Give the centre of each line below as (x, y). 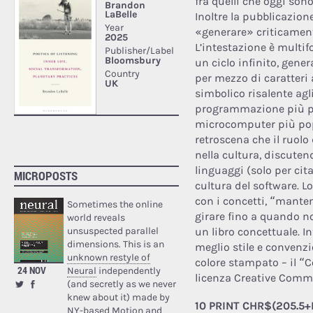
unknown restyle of (108, 257)
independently (128, 270)
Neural (81, 270)
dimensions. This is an (115, 244)
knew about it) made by (118, 297)
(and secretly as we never (121, 284)
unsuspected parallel (112, 231)
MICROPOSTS (46, 176)
